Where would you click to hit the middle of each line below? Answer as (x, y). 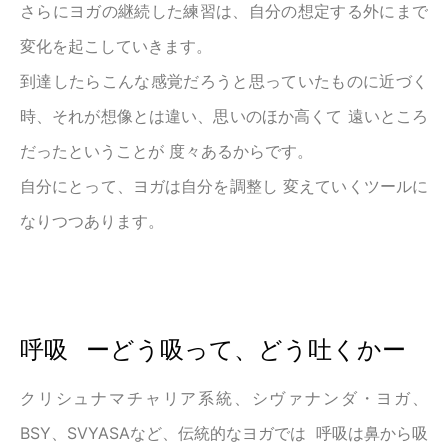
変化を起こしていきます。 (116, 46)
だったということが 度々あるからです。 (166, 151)
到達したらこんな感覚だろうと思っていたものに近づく (224, 81)
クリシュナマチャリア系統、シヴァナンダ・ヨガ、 (224, 398)
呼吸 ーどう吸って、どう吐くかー (213, 350)
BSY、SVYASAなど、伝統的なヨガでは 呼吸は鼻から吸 (224, 433)
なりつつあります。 (92, 221)
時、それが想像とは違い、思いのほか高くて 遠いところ (224, 116)
